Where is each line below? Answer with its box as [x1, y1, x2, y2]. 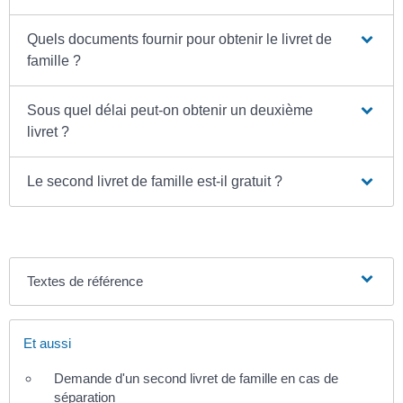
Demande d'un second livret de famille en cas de [54, 370, 338, 386]
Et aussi [23, 335, 71, 351]
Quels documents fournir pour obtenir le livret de [27, 31, 333, 47]
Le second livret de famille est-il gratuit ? [27, 173, 283, 189]
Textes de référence [27, 273, 144, 289]
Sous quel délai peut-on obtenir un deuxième [27, 102, 314, 118]
